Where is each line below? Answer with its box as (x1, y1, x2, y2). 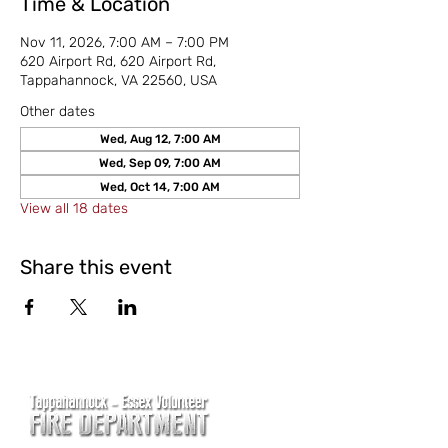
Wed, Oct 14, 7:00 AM (100, 180, 220, 194)
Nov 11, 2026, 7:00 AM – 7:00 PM (20, 34, 229, 51)
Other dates (20, 103, 95, 120)
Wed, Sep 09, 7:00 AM (99, 156, 221, 170)
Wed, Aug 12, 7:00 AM (99, 132, 221, 146)
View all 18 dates (20, 200, 128, 217)
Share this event (20, 255, 172, 279)
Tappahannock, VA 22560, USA (20, 72, 217, 89)
